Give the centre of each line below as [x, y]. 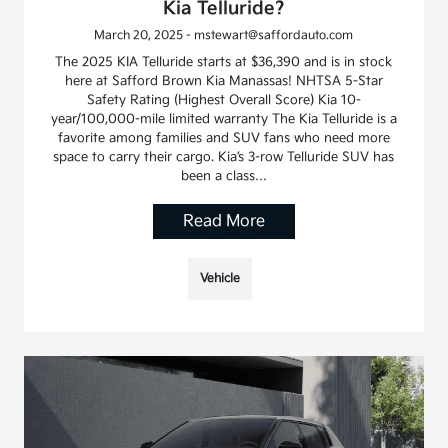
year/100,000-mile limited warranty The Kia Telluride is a [223, 118]
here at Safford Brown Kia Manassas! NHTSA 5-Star [223, 80]
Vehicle [219, 278]
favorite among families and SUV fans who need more [223, 137]
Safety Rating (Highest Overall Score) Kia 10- [223, 99]
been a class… [223, 175]
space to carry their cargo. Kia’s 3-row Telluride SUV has [224, 156]
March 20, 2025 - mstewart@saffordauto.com [224, 35]
